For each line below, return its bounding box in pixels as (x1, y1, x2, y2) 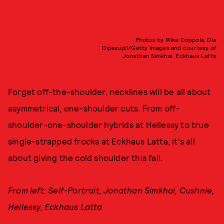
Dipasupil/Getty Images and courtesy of (102, 44, 216, 51)
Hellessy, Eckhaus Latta (8, 201, 102, 212)
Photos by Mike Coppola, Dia (135, 36, 216, 43)
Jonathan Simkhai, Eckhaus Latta (122, 52, 216, 59)
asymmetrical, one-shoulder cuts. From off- (8, 103, 180, 113)
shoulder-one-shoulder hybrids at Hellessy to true (8, 119, 209, 130)
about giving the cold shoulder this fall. (8, 152, 163, 163)
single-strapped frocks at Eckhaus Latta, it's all (8, 136, 195, 146)
